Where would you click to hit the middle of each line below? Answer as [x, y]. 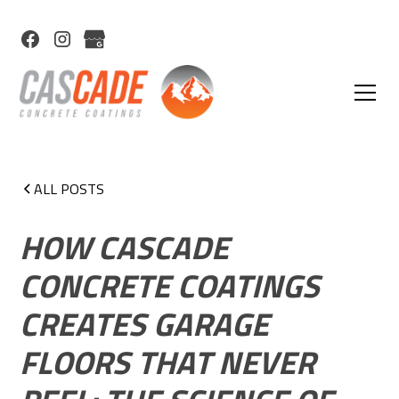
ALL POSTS [69, 189]
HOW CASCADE [125, 247]
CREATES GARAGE [145, 324]
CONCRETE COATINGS [170, 285]
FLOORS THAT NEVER [168, 362]
